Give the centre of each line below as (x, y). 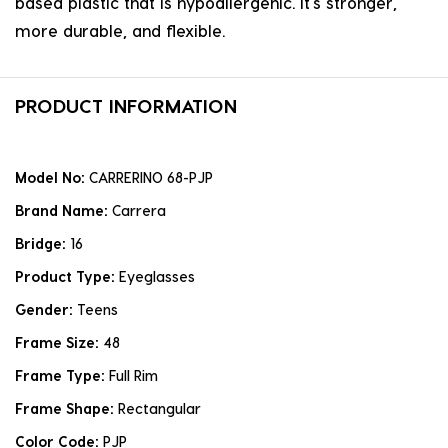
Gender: (46, 310)
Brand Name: (63, 211)
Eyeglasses (157, 277)
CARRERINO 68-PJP (151, 178)
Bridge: (42, 244)
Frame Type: (62, 376)
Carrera (139, 211)
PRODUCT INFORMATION (126, 106)
